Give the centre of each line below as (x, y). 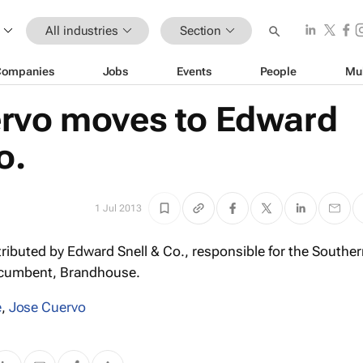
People (278, 71)
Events (194, 71)
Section (201, 30)
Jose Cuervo (47, 307)
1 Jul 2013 (118, 208)
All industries (82, 30)
